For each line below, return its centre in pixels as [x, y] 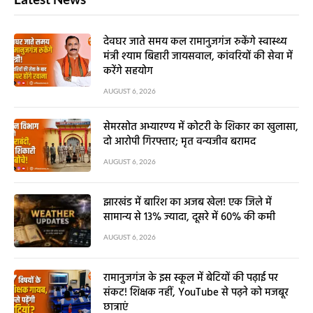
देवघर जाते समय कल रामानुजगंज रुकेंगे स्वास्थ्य [195, 42]
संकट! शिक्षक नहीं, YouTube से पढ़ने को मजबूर [196, 292]
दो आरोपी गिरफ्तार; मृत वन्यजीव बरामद [180, 141]
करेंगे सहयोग [128, 71]
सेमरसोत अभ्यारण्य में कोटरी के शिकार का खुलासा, [201, 127]
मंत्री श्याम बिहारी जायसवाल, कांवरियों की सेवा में [198, 56]
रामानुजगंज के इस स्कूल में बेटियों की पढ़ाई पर [191, 278]
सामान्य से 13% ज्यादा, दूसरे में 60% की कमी [189, 217]
